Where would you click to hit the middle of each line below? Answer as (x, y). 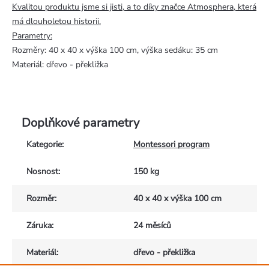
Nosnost (42, 171)
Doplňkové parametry (80, 122)
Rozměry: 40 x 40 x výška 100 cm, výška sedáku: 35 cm (115, 50)
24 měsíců (152, 225)
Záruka (39, 225)
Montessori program (171, 144)
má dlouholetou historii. (56, 21)
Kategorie (44, 144)
